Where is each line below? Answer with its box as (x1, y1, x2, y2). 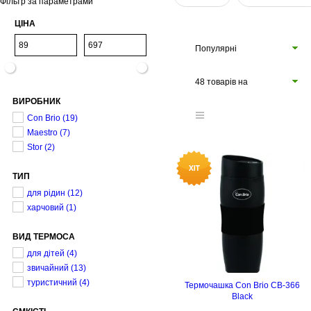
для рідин (27, 188, 65, 198)
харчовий (27, 203, 64, 212)
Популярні (195, 44, 237, 53)
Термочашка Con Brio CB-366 (185, 280, 300, 290)
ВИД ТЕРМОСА (12, 232, 75, 242)
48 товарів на (195, 77, 248, 87)
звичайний (27, 263, 69, 273)
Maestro (27, 128, 58, 137)
